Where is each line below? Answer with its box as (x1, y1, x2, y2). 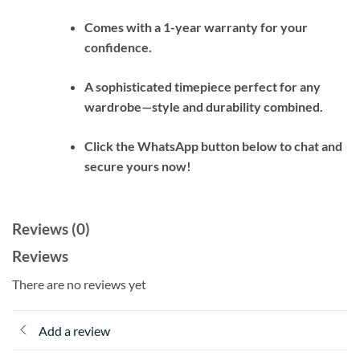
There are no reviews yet (12, 276, 146, 292)
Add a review (39, 322, 110, 338)
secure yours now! (84, 158, 191, 174)
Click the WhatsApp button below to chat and (84, 138, 342, 154)
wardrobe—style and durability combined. (84, 99, 323, 115)
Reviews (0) (12, 219, 90, 239)
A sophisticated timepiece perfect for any (84, 79, 321, 95)
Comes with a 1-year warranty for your (84, 19, 308, 35)
